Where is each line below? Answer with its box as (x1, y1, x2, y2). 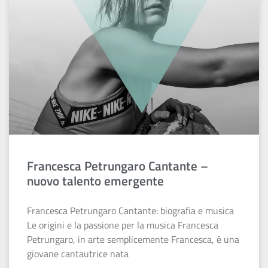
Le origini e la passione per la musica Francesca (27, 218, 218, 232)
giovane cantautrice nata (27, 246, 129, 261)
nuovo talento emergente (27, 171, 164, 190)
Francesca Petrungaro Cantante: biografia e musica (27, 203, 234, 218)
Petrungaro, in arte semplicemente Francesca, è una (27, 232, 239, 246)
